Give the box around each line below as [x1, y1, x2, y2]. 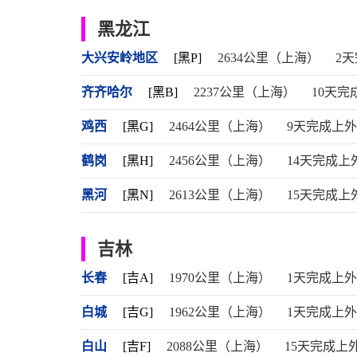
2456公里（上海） [169, 154, 271, 167]
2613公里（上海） [169, 188, 271, 202]
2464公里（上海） [169, 120, 271, 133]
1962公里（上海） [169, 305, 271, 319]
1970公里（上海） [169, 271, 271, 284]
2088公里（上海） [167, 339, 269, 353]
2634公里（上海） [218, 51, 320, 65]
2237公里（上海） [194, 85, 296, 99]
